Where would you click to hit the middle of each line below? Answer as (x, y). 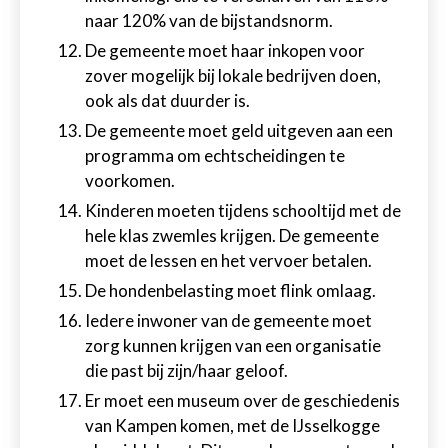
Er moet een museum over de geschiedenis (242, 400)
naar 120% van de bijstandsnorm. (209, 20)
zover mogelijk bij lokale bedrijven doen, (233, 75)
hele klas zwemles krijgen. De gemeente (232, 235)
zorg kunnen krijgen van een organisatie (233, 345)
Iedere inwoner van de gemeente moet (228, 320)
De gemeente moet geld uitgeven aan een (239, 130)
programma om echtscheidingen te (215, 155)
